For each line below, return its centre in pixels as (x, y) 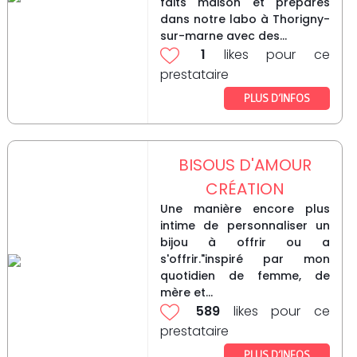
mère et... (186, 293)
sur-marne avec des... (223, 36)
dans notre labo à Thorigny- (245, 20)
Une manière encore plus (245, 209)
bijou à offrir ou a (245, 243)
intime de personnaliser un (245, 226)
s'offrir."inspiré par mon (245, 259)
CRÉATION (245, 189)
